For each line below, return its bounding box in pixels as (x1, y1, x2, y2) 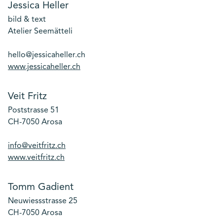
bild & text (8, 16, 46, 24)
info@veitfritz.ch (8, 142, 66, 150)
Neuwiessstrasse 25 (8, 197, 77, 205)
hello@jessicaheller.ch (8, 51, 85, 59)
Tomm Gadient (8, 183, 74, 192)
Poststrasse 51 (8, 107, 59, 114)
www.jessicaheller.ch (8, 63, 80, 71)
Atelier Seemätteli (8, 28, 73, 36)
